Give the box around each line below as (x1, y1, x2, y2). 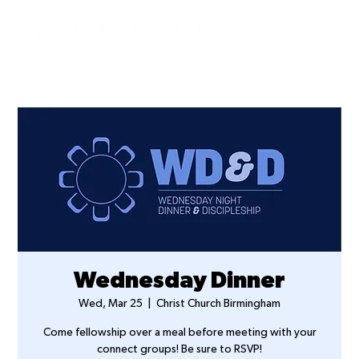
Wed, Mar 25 (79, 298, 143, 311)
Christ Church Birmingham (156, 298, 280, 311)
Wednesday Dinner (74, 271, 285, 294)
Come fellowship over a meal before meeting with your (42, 327, 317, 340)
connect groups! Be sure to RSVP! (97, 344, 262, 357)
